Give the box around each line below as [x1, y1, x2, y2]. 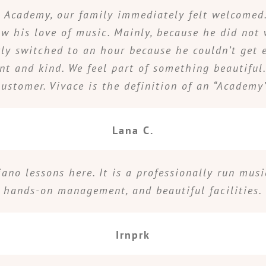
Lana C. [112, 123, 154, 137]
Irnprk [116, 228, 150, 242]
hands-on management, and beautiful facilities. [4, 183, 262, 197]
